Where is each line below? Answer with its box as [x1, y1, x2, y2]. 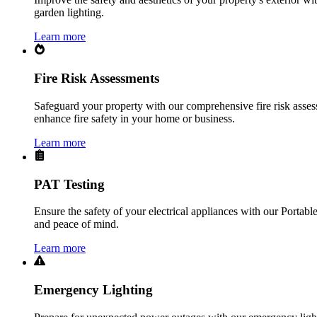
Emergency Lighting [34, 282, 153, 298]
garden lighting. [34, 6, 104, 19]
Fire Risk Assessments [34, 71, 159, 86]
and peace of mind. [34, 218, 119, 231]
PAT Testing [34, 176, 105, 192]
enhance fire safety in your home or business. [34, 112, 235, 125]
